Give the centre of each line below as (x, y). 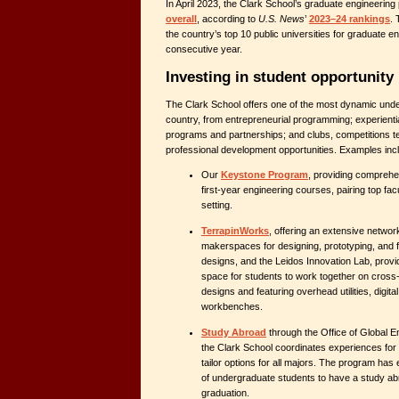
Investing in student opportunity (280, 77)
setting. (217, 204)
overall (181, 19)
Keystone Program (265, 174)
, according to (228, 19)
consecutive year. (204, 49)
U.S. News (281, 19)
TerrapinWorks (235, 230)
